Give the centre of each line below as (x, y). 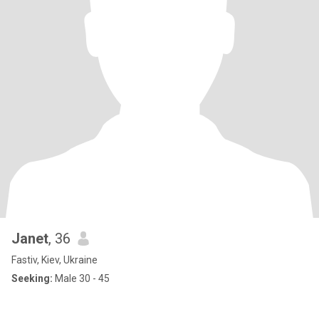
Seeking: (32, 278)
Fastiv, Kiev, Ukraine (54, 260)
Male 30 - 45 (81, 278)
